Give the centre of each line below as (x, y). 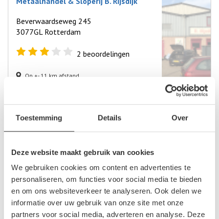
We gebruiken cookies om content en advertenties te (101, 168)
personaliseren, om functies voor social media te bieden (107, 179)
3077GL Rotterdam (48, 32)
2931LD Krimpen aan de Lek (63, 142)
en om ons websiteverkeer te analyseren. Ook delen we (106, 191)
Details (109, 117)
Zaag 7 (28, 131)
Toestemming (39, 117)
